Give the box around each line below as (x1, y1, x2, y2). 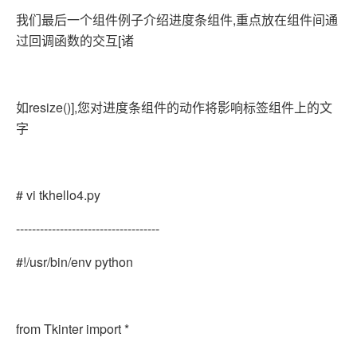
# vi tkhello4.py (16, 186, 100, 204)
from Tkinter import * (16, 320, 129, 338)
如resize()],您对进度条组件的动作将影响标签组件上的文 (16, 98, 332, 116)
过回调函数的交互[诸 (16, 31, 134, 49)
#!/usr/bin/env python (16, 253, 133, 271)
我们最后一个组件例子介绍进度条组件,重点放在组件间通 (16, 10, 338, 29)
